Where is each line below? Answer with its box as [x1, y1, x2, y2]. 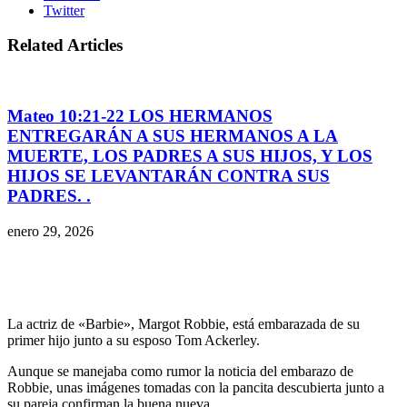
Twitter [44, 2, 84, 18]
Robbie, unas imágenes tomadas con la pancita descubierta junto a [7, 379, 384, 395]
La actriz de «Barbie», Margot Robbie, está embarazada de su [7, 315, 360, 332]
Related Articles [7, 35, 123, 55]
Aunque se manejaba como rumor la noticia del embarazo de [7, 362, 353, 379]
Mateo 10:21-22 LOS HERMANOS [7, 105, 273, 125]
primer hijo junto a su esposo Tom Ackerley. [7, 332, 260, 348]
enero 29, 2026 [7, 223, 94, 239]
